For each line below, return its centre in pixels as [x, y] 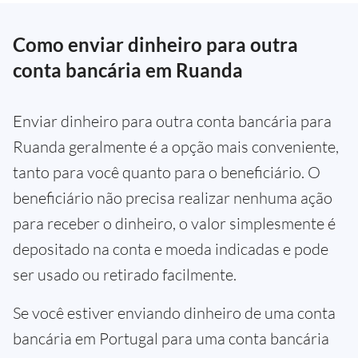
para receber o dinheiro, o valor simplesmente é [174, 223]
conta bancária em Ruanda [128, 70]
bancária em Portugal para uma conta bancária [171, 338]
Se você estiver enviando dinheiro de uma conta [174, 312]
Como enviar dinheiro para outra [155, 44]
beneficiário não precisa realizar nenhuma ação [173, 197]
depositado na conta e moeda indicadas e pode [171, 249]
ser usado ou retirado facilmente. [125, 274]
